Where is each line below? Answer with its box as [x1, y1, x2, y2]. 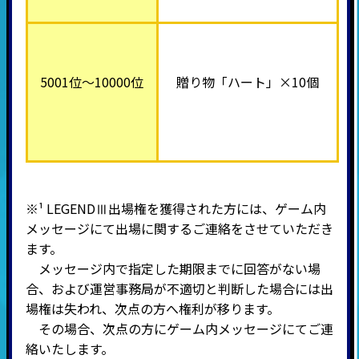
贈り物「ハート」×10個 [175, 71, 319, 91]
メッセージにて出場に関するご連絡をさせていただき [25, 218, 333, 238]
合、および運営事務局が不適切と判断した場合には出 [25, 278, 333, 298]
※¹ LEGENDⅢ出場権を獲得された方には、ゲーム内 [25, 198, 326, 218]
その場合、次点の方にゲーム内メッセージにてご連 [25, 318, 333, 338]
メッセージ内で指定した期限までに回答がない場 [38, 258, 321, 278]
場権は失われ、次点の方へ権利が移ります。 [25, 298, 280, 318]
